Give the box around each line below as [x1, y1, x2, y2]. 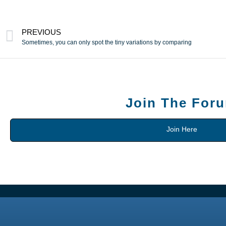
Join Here [166, 125, 197, 133]
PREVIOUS [22, 27, 61, 36]
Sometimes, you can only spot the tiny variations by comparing [22, 38, 192, 46]
